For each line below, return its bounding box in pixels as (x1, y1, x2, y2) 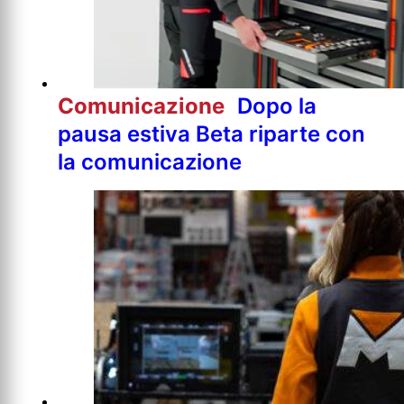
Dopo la (237, 92, 317, 119)
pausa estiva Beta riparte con (58, 120, 365, 147)
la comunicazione (58, 148, 242, 175)
